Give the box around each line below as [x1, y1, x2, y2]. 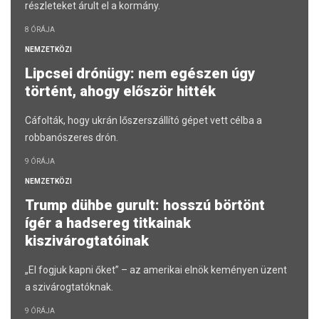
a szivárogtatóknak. [25, 281, 113, 293]
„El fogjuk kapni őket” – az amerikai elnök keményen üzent [25, 264, 287, 276]
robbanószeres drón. [25, 132, 118, 144]
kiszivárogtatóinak [25, 232, 152, 250]
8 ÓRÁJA [25, 26, 55, 34]
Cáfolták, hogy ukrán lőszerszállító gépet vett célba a [25, 115, 262, 127]
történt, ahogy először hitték [25, 83, 219, 100]
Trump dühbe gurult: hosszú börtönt [25, 197, 265, 214]
